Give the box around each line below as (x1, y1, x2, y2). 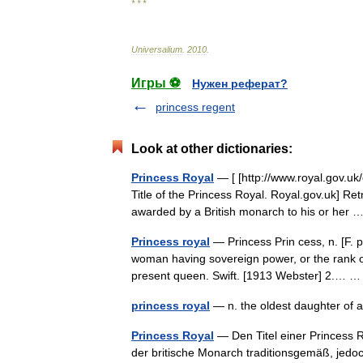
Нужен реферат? (192, 77, 288, 90)
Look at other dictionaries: (131, 142, 293, 156)
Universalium (131, 45, 182, 54)
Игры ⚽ (131, 76, 181, 90)
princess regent (156, 100, 235, 113)
